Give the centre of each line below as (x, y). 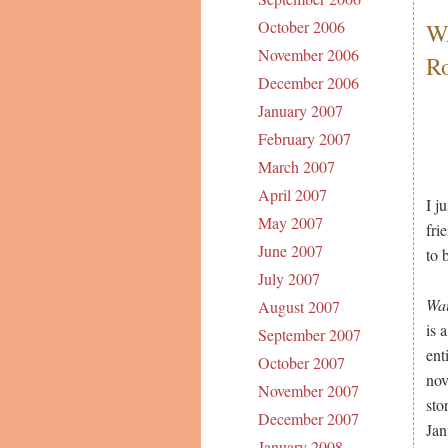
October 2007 (301, 363)
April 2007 (292, 195)
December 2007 (308, 419)
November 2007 (308, 391)
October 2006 (301, 27)
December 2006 (308, 83)
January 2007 (300, 111)
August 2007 (298, 307)
